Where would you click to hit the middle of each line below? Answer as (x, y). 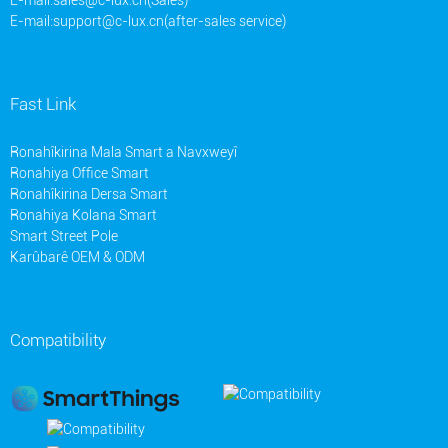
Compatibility (58, 339)
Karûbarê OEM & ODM (77, 256)
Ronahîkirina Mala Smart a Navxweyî (123, 151)
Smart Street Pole (64, 235)
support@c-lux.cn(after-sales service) (169, 20)
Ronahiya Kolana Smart (83, 214)
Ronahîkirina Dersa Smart (89, 193)
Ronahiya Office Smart (79, 172)
